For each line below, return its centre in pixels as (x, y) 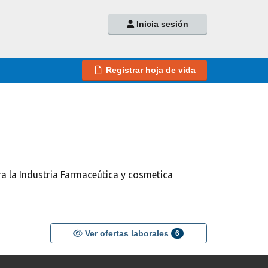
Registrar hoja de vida (151, 70)
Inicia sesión (161, 24)
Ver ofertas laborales (127, 233)
